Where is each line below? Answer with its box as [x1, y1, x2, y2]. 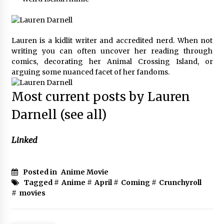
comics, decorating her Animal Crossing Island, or [11, 56, 213, 66]
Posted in [22, 167, 58, 177]
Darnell [11, 107, 60, 123]
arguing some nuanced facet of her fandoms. [11, 67, 169, 76]
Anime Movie [60, 167, 108, 177]
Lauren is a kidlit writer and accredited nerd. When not [11, 35, 213, 45]
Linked [11, 135, 37, 145]
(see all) [59, 107, 106, 123]
